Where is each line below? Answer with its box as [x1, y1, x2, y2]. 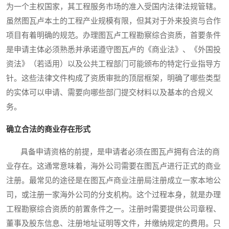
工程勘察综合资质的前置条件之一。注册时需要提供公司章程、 [6, 204, 221, 213]
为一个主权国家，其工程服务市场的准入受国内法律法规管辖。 [6, 2, 221, 11]
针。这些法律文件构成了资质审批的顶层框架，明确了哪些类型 [6, 74, 221, 82]
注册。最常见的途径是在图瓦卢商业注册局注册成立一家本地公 [6, 176, 221, 185]
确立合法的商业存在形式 [6, 125, 90, 133]
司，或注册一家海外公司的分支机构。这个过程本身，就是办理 [6, 190, 221, 199]
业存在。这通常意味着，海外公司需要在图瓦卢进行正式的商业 [6, 162, 221, 170]
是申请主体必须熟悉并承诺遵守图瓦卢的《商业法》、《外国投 [6, 45, 221, 54]
